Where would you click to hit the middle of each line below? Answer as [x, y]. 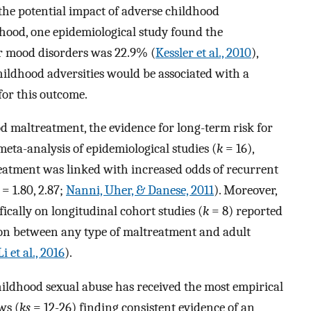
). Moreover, [245, 191]
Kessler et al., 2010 [203, 52]
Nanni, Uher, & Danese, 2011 [140, 191]
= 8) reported [246, 211]
